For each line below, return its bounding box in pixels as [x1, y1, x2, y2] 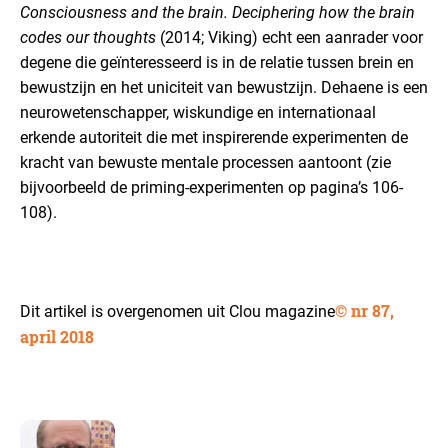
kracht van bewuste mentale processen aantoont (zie [20, 153, 391, 172]
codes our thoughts [20, 28, 156, 47]
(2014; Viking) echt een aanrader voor [156, 28, 423, 47]
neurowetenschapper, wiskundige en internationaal [20, 103, 376, 122]
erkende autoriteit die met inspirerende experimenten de [20, 128, 408, 147]
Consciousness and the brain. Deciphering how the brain [20, 3, 415, 22]
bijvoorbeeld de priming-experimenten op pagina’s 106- [20, 178, 403, 197]
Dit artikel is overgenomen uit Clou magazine [20, 302, 335, 321]
